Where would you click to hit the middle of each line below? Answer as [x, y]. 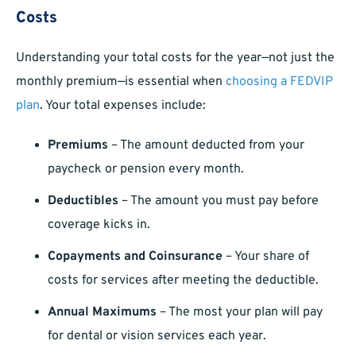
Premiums [78, 146]
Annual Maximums [102, 313]
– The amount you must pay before [219, 201]
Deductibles [83, 201]
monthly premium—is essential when [121, 82]
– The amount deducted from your [206, 146]
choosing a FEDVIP [279, 82]
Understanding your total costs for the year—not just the [175, 58]
